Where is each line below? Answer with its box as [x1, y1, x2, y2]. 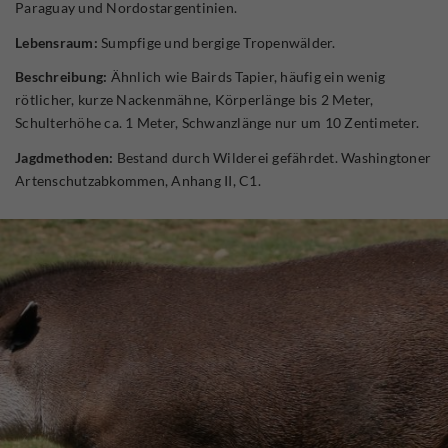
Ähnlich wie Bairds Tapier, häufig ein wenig [107, 68, 386, 86]
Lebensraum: [15, 33, 98, 51]
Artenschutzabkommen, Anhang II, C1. [15, 172, 261, 190]
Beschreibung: [15, 68, 108, 86]
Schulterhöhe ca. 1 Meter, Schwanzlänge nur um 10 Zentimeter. [15, 114, 419, 132]
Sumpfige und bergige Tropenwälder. [97, 33, 336, 51]
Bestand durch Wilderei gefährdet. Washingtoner [113, 149, 431, 167]
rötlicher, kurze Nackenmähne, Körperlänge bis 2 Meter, [15, 91, 374, 109]
